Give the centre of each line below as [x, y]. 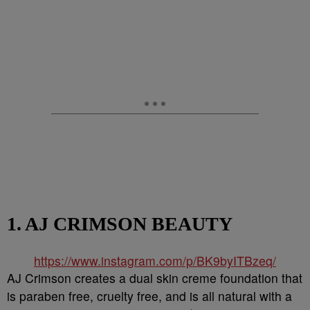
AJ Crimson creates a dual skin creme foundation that [155, 278]
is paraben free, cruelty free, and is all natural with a [149, 296]
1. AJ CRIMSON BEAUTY [120, 224]
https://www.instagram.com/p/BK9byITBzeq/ [155, 261]
